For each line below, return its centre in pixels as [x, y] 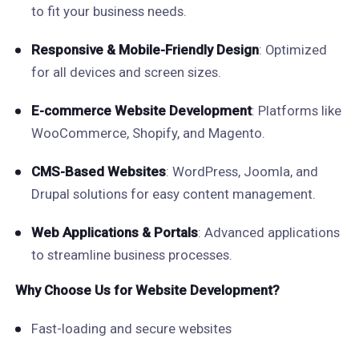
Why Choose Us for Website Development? [147, 290]
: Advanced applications [268, 232]
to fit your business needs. [109, 11]
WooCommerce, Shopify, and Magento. [148, 133]
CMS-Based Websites [98, 171]
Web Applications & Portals [114, 232]
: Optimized [292, 50]
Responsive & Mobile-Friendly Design [145, 50]
